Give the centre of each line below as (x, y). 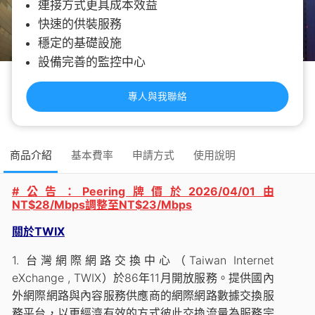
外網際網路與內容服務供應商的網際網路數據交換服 (143, 296)
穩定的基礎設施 (80, 43)
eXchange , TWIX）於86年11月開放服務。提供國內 (143, 278)
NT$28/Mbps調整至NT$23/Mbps (102, 205)
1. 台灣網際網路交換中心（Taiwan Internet (143, 261)
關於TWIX (38, 232)
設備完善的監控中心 (92, 62)
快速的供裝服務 (80, 24)
